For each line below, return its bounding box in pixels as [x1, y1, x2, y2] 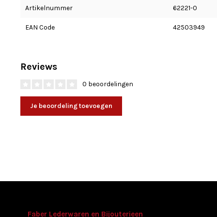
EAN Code [25, 23, 55, 31]
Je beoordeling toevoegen [30, 102, 112, 110]
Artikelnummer [25, 4, 73, 12]
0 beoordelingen [81, 80, 133, 88]
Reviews [20, 61, 57, 72]
